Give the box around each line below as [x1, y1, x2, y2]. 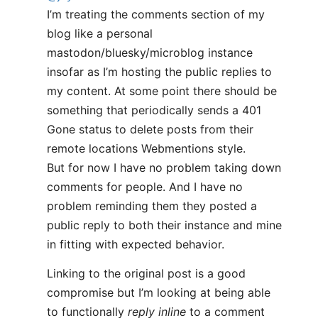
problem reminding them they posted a [47, 199, 257, 213]
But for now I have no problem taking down [47, 160, 281, 175]
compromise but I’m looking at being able [47, 285, 270, 300]
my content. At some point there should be [47, 84, 277, 98]
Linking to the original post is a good [47, 266, 246, 280]
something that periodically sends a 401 [47, 103, 261, 117]
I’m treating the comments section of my [47, 7, 265, 21]
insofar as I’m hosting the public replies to [47, 65, 272, 79]
